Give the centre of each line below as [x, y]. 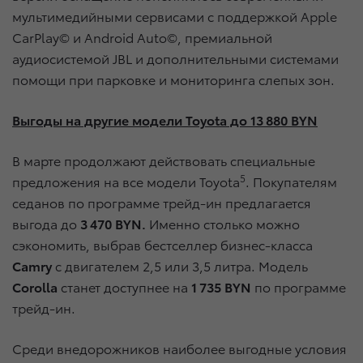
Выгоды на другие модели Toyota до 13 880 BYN [165, 120]
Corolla [35, 287]
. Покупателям [291, 181]
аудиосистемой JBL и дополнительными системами [175, 58]
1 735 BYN [221, 287]
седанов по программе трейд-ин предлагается [162, 203]
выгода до [46, 224]
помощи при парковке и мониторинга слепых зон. [173, 79]
